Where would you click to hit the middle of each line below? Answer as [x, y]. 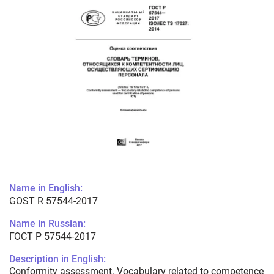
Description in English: [57, 259]
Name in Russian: [47, 224]
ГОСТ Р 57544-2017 [53, 237]
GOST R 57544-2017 [54, 201]
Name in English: [46, 188]
